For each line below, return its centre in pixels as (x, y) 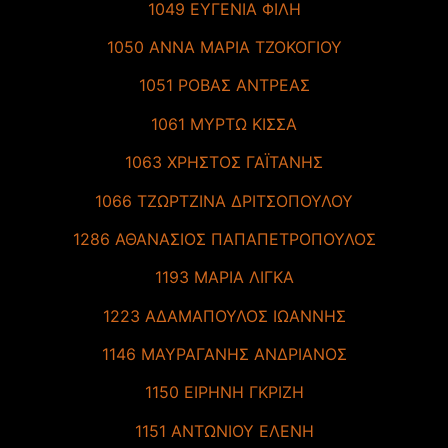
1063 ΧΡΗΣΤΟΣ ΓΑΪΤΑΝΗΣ (224, 162)
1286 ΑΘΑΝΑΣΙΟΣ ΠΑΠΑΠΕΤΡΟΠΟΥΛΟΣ (224, 238)
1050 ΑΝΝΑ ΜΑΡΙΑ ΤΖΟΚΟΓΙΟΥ (224, 46)
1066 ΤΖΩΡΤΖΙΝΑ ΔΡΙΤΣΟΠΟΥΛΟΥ (224, 200)
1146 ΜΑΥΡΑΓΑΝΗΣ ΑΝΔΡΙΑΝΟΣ (224, 354)
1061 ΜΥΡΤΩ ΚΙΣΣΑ (224, 123)
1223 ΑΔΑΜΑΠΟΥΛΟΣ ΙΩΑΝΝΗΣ (224, 315)
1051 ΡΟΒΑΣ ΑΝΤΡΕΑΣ (224, 85)
